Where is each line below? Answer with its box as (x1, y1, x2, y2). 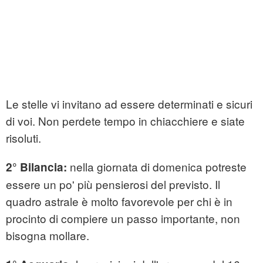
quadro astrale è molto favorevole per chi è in (6, 193, 232, 210)
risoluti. (6, 130, 41, 146)
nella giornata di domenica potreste (70, 159, 247, 175)
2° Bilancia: (6, 159, 70, 176)
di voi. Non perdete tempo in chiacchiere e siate (6, 113, 245, 129)
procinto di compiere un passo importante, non (6, 210, 240, 227)
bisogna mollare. (6, 227, 89, 244)
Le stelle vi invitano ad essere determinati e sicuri (6, 96, 252, 112)
